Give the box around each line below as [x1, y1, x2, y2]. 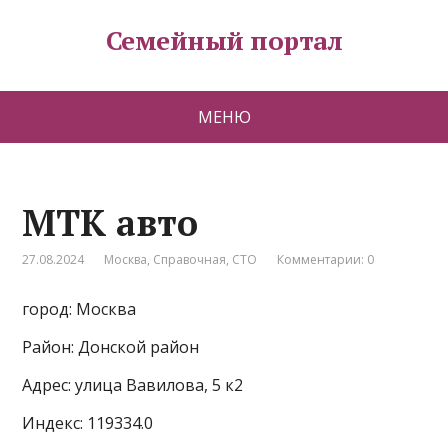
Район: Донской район [22, 336, 200, 358]
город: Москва [22, 298, 137, 320]
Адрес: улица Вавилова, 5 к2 [22, 374, 244, 396]
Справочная [153, 251, 227, 268]
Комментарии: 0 [277, 251, 375, 268]
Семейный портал [105, 23, 343, 57]
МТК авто [22, 199, 199, 246]
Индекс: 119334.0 [22, 412, 154, 434]
